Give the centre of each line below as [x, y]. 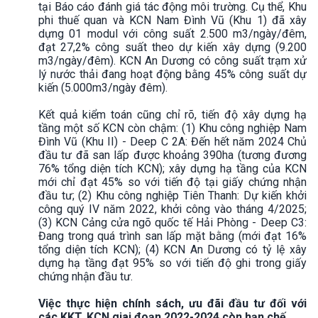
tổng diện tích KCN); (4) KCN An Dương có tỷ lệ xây [172, 249]
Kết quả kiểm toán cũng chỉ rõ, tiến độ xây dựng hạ [172, 114]
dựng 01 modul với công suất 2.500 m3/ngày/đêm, [172, 33]
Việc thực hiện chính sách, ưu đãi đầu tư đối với [172, 303]
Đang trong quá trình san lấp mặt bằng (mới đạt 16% [172, 236]
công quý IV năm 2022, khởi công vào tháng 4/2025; [172, 209]
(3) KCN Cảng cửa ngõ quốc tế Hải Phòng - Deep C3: [172, 222]
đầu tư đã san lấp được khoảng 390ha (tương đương [172, 155]
